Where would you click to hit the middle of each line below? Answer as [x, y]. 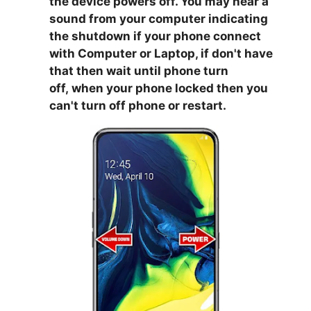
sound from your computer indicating [159, 18]
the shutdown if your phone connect [155, 36]
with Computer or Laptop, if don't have [161, 53]
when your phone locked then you [170, 88]
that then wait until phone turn [139, 70]
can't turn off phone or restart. [138, 105]
